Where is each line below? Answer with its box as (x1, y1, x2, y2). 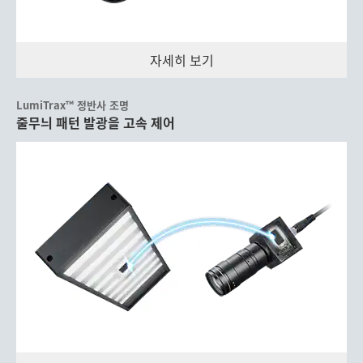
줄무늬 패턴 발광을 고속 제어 (16, 112, 175, 132)
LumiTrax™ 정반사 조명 (16, 96, 129, 113)
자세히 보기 (149, 49, 214, 70)
